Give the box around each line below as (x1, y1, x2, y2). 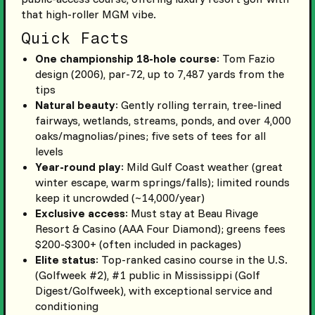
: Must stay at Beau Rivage (124, 206, 258, 221)
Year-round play (34, 160, 121, 174)
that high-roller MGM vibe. (20, 7, 156, 22)
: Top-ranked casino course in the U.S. (95, 252, 288, 267)
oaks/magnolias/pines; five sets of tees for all (34, 129, 266, 143)
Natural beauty (34, 98, 115, 112)
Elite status (34, 252, 96, 267)
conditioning (34, 299, 98, 314)
